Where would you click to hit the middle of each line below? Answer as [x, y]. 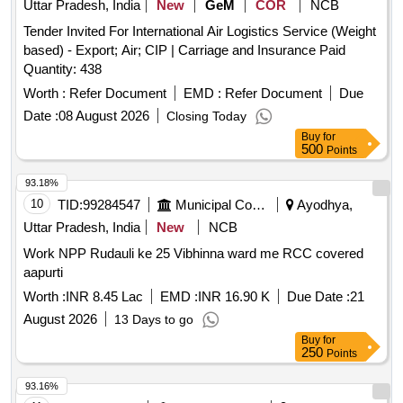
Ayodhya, [323, 205]
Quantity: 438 [63, 69]
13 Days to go [154, 320]
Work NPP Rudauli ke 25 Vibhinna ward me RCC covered [193, 254]
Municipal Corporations [259, 205]
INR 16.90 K [234, 297]
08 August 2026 [104, 116]
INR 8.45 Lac [104, 297]
